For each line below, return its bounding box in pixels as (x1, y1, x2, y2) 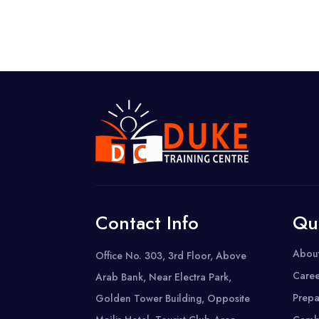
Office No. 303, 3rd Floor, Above (95, 249, 247, 263)
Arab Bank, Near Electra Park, (95, 270, 232, 285)
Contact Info (95, 209, 199, 237)
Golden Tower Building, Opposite (95, 291, 251, 306)
